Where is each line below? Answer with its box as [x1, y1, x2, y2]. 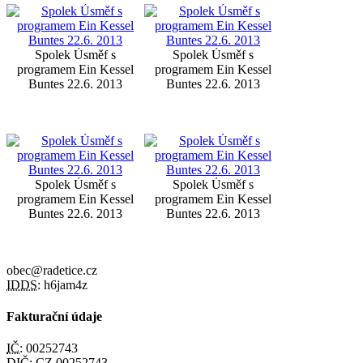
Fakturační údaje [6, 310, 102, 324]
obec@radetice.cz [6, 263, 97, 277]
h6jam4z [41, 277, 88, 292]
